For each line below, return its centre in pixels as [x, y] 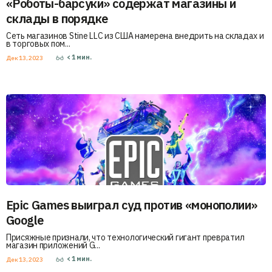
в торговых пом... [38, 44]
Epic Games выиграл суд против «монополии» [132, 205]
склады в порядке [57, 19]
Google [25, 220]
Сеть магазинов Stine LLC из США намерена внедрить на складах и [135, 36]
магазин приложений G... [53, 245]
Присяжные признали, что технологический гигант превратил [125, 237]
